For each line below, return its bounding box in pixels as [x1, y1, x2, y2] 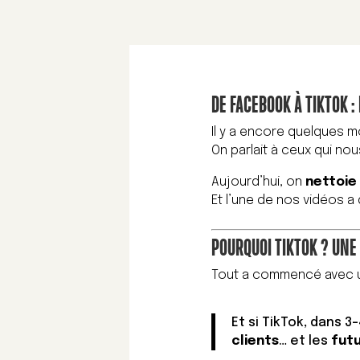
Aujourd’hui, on [211, 175, 306, 190]
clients [231, 334, 280, 349]
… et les [279, 334, 332, 349]
